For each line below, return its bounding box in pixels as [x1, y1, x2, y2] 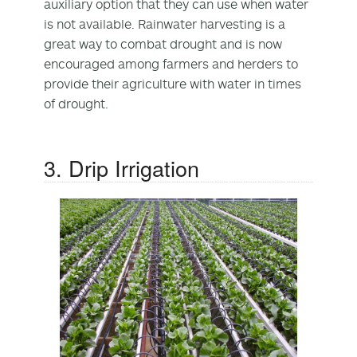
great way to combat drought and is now [44, 35, 282, 52]
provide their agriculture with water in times [44, 75, 301, 92]
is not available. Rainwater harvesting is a [44, 15, 285, 32]
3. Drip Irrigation [44, 151, 199, 183]
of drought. [44, 95, 108, 112]
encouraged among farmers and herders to [44, 55, 298, 72]
